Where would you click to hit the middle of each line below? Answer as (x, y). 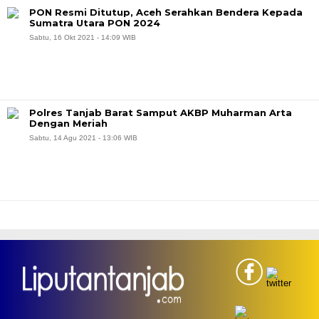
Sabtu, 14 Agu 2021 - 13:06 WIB (83, 138)
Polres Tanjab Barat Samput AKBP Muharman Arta (161, 113)
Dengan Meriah (68, 123)
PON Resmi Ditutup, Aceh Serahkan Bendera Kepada (166, 12)
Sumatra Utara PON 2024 (95, 23)
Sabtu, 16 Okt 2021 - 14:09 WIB (83, 37)
